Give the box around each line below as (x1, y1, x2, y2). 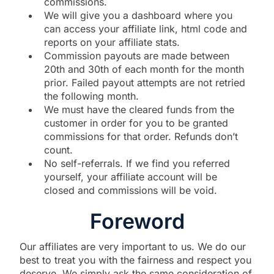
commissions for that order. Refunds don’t (44, 130, 238, 143)
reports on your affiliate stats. (44, 35, 180, 48)
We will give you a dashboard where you (44, 9, 232, 21)
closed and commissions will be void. (44, 183, 217, 196)
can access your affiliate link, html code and (44, 22, 247, 35)
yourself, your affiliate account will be (44, 170, 217, 183)
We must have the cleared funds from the (44, 103, 234, 116)
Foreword (89, 208, 185, 234)
